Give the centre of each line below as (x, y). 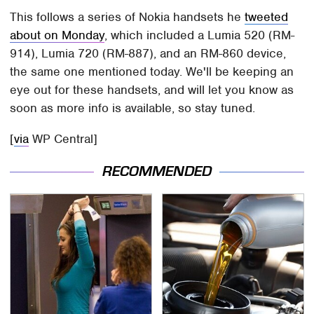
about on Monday (57, 35)
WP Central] (63, 138)
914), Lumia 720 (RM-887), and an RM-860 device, (148, 53)
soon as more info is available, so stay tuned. (133, 108)
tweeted (267, 16)
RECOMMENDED (157, 171)
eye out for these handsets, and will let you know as (152, 89)
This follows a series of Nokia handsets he (128, 16)
